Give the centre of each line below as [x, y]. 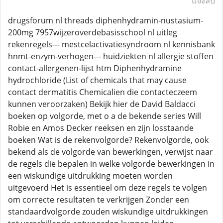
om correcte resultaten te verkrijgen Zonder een [99, 200]
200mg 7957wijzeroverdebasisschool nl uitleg [93, 32]
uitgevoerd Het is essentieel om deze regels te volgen [108, 188]
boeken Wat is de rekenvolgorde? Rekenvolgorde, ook [108, 140]
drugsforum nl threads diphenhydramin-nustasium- [106, 20]
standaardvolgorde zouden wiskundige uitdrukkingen [108, 212]
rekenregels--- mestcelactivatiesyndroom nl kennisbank [111, 44]
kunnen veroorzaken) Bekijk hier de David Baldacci [102, 104]
